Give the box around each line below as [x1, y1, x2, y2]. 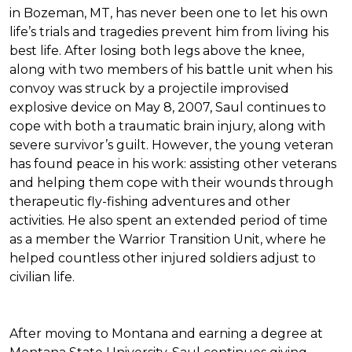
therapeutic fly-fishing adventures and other [9, 194, 291, 209]
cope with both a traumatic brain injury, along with [9, 119, 325, 134]
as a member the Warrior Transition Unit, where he [9, 232, 326, 247]
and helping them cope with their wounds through [9, 175, 333, 190]
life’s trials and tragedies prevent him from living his [9, 24, 328, 39]
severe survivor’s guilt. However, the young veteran [9, 137, 333, 152]
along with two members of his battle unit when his [9, 62, 332, 77]
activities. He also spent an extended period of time [9, 213, 328, 228]
